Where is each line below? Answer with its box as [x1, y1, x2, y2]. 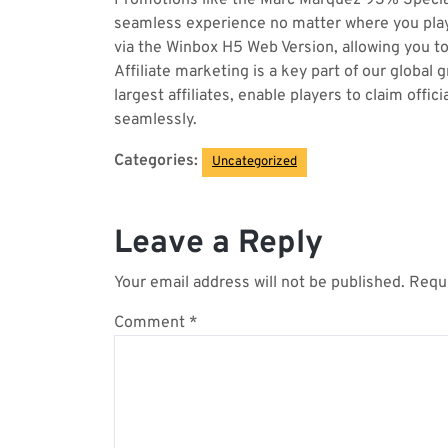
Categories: [114, 151, 198, 171]
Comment [114, 313, 189, 333]
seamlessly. [114, 110, 197, 130]
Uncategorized [212, 154, 297, 170]
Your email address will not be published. [114, 273, 405, 293]
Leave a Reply [114, 224, 323, 264]
